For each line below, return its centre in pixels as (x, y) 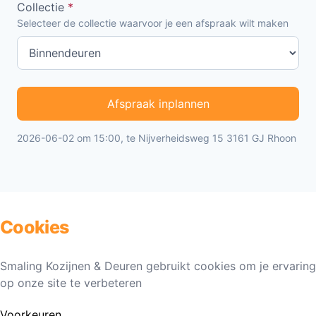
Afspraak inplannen (158, 103)
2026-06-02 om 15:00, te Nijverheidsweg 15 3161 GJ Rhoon (157, 138)
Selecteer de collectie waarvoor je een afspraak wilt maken (153, 23)
